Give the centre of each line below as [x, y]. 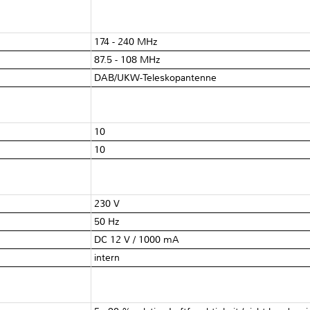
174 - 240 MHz [126, 42]
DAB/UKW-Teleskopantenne [156, 77]
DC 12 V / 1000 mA [137, 239]
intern [107, 257]
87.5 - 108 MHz [127, 60]
